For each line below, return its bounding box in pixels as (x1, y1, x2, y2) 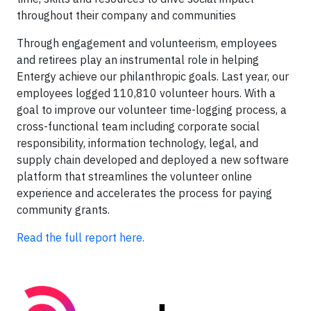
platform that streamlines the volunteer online (17, 169, 252, 183)
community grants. (17, 203, 110, 217)
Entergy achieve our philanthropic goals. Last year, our (17, 69, 289, 83)
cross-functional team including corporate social (17, 119, 260, 133)
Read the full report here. (17, 230, 147, 244)
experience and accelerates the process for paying (17, 186, 272, 200)
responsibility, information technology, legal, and (17, 136, 258, 150)
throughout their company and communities (17, 8, 236, 22)
